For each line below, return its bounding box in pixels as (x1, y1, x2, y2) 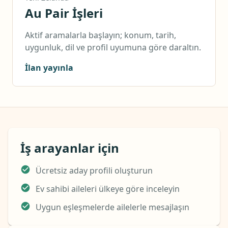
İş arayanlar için (20, 139, 119, 156)
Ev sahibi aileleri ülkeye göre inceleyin (36, 183, 180, 194)
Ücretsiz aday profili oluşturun (36, 165, 153, 176)
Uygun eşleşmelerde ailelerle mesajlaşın (36, 202, 189, 213)
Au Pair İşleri (25, 5, 103, 21)
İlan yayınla (25, 62, 73, 73)
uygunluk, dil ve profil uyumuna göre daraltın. (25, 42, 201, 53)
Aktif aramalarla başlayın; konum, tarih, (25, 30, 176, 41)
